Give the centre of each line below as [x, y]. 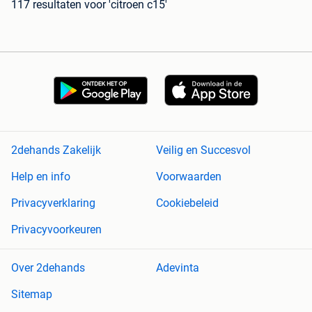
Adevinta [178, 268]
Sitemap [32, 295]
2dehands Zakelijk [56, 150]
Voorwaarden [189, 177]
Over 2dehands [48, 268]
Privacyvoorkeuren [56, 230]
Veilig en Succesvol [203, 150]
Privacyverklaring [53, 203]
